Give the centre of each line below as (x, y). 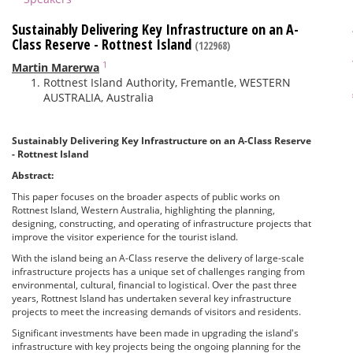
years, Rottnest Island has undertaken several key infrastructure (152, 298)
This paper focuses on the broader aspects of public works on (146, 197)
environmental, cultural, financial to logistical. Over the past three (154, 285)
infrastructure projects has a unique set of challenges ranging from (158, 271)
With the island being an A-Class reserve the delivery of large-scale (158, 258)
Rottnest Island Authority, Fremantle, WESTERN (167, 82)
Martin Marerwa (56, 67)
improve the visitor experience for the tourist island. (128, 237)
